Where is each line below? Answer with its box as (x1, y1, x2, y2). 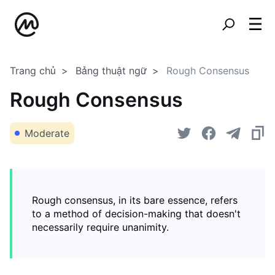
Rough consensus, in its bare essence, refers (32, 194, 238, 206)
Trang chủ (10, 64, 56, 77)
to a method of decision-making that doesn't (32, 207, 241, 220)
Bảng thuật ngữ (76, 64, 147, 77)
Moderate (25, 127, 69, 139)
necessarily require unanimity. (32, 221, 169, 233)
